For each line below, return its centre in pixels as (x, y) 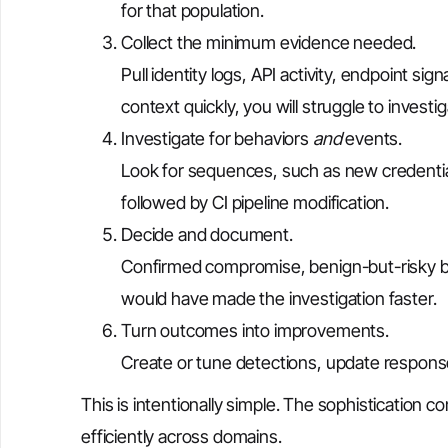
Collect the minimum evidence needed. (269, 42)
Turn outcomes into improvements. (255, 330)
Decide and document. (207, 234)
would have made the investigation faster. (279, 298)
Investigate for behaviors (217, 138)
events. (372, 138)
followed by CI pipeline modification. (255, 202)
